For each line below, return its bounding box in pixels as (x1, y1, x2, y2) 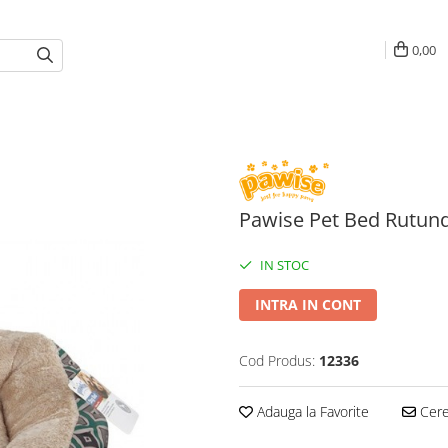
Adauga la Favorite (253, 401, 369, 421)
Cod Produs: (239, 350, 315, 370)
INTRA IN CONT (255, 294, 361, 314)
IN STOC (257, 255, 309, 274)
